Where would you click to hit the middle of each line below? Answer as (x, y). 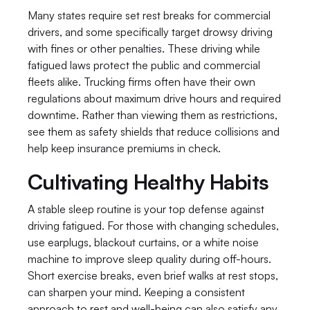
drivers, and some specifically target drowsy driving (150, 32)
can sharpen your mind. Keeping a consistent (136, 292)
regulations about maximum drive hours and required (154, 98)
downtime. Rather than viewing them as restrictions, (153, 115)
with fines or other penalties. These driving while (144, 48)
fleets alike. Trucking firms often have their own (142, 82)
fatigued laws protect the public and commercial (144, 65)
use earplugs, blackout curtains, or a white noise (143, 242)
